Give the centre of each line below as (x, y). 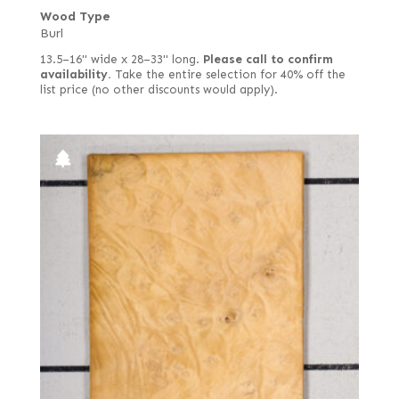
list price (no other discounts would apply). (159, 90)
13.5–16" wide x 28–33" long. (121, 59)
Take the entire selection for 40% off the (228, 74)
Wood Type (75, 16)
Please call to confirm (268, 59)
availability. (75, 74)
